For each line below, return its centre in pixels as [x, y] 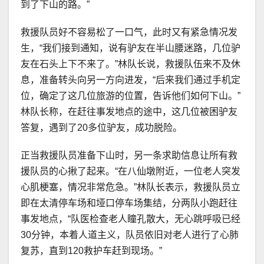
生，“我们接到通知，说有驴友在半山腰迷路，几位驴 [131, 48]
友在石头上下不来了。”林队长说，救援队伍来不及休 [131, 64]
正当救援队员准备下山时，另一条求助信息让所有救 [129, 156]
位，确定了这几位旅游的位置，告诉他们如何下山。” [131, 96]
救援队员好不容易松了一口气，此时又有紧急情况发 [129, 32]
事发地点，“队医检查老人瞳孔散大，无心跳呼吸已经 [131, 219]
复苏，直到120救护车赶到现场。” [91, 251]
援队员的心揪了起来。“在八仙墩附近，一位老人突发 [131, 171]
